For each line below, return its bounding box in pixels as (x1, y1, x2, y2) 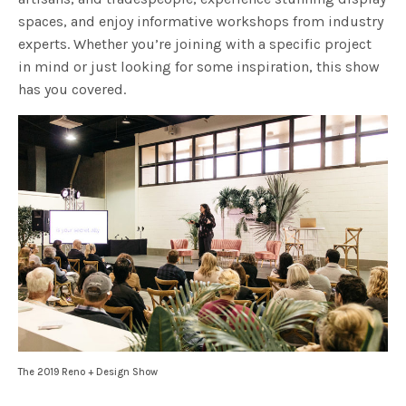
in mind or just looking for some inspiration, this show (18, 57, 381, 75)
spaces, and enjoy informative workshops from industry (18, 12, 384, 30)
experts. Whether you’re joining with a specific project (18, 34, 372, 53)
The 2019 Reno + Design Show (18, 366, 158, 379)
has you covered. (18, 80, 127, 98)
